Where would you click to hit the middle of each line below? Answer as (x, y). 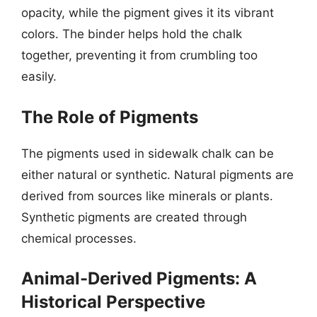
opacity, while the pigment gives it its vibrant (148, 13)
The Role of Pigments (110, 117)
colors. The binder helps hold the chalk (132, 34)
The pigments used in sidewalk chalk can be (148, 153)
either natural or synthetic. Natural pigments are (157, 174)
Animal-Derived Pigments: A (139, 278)
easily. (39, 76)
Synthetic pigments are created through (134, 217)
